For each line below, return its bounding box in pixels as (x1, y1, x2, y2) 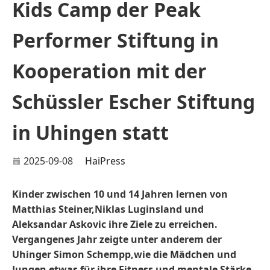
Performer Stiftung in (12, 27, 219, 53)
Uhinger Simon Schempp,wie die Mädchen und (12, 248, 236, 261)
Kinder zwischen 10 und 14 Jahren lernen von (12, 187, 228, 201)
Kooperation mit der (12, 58, 207, 84)
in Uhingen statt (12, 119, 169, 145)
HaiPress (85, 154, 125, 168)
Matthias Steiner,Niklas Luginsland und (12, 202, 204, 216)
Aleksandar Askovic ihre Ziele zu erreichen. (12, 218, 218, 231)
